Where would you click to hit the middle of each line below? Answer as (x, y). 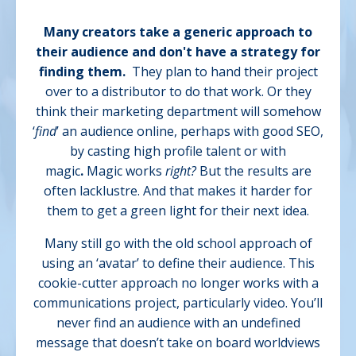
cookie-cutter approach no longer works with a (178, 283)
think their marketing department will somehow (178, 112)
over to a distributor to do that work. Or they (178, 92)
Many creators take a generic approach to (178, 32)
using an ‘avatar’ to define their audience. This (178, 263)
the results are (266, 171)
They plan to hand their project (224, 72)
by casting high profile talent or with (178, 151)
